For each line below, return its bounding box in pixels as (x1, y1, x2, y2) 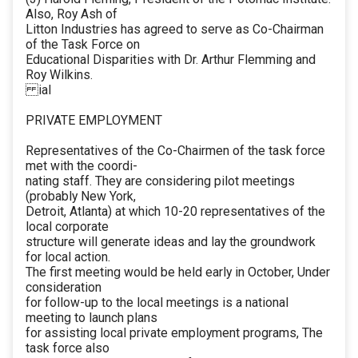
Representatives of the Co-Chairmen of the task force (26, 143, 325, 159)
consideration (26, 280, 101, 296)
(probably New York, (26, 189, 136, 205)
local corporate (26, 219, 109, 235)
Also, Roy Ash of (26, 6, 117, 22)
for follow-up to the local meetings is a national (26, 295, 288, 311)
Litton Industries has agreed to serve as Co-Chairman (26, 22, 324, 38)
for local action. (26, 249, 110, 265)
